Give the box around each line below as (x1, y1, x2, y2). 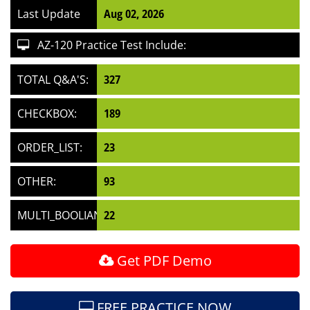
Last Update (17, 6, 80, 21)
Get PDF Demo (113, 251, 212, 270)
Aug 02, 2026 (104, 6, 165, 21)
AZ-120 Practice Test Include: (29, 37, 186, 53)
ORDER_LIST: (17, 140, 82, 155)
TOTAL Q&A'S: (17, 72, 89, 87)
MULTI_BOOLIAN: (17, 208, 104, 223)
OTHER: (17, 174, 56, 189)
